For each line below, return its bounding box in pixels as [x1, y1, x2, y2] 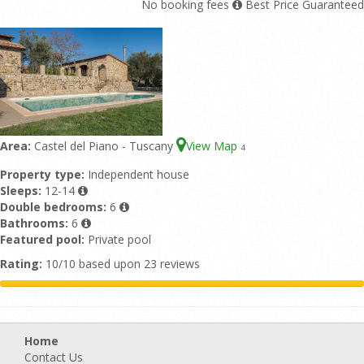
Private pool [88, 232, 151, 247]
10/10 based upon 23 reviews [42, 256, 200, 271]
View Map [186, 138, 240, 154]
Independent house [88, 167, 189, 182]
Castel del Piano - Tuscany [34, 138, 176, 154]
